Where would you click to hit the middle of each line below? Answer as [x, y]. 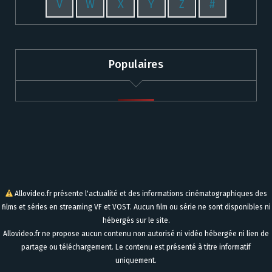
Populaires [136, 65]
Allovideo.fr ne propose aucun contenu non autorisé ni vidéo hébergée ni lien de [136, 233]
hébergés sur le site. [136, 220]
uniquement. [136, 260]
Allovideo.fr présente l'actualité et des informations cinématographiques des [140, 193]
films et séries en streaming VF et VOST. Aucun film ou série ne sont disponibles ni [136, 207]
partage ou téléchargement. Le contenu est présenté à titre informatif [136, 247]
